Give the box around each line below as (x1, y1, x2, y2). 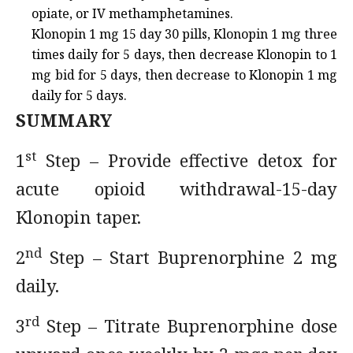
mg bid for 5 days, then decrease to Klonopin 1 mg (32, 66, 337, 84)
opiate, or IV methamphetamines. (32, 5, 233, 22)
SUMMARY (16, 108, 112, 132)
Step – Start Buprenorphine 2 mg (42, 245, 337, 269)
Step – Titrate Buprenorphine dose (39, 314, 337, 337)
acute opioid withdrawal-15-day (16, 176, 337, 200)
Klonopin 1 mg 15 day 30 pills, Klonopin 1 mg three (32, 25, 337, 43)
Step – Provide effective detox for (36, 148, 337, 172)
